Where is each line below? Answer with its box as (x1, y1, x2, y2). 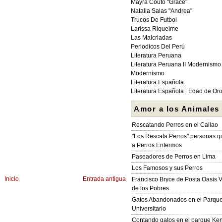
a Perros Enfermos (132, 142, 182, 149)
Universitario (132, 205, 166, 212)
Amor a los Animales (134, 105, 220, 113)
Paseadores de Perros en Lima (132, 153, 216, 160)
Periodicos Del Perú (131, 43, 185, 50)
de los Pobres (132, 185, 169, 192)
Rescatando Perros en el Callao (132, 121, 218, 128)
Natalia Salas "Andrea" (131, 7, 192, 14)
